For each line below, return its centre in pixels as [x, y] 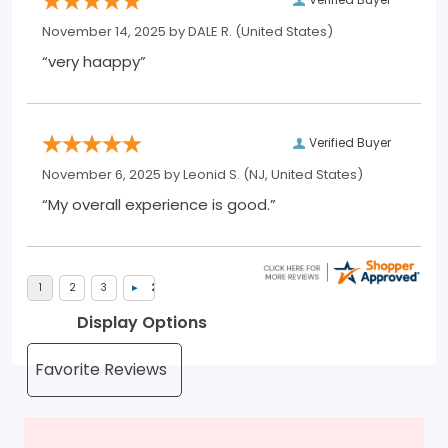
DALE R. [210, 32]
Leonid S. [211, 175]
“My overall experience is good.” [159, 205]
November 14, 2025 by [115, 32]
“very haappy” [94, 62]
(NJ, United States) [301, 175]
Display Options [142, 323]
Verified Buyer [350, 143]
